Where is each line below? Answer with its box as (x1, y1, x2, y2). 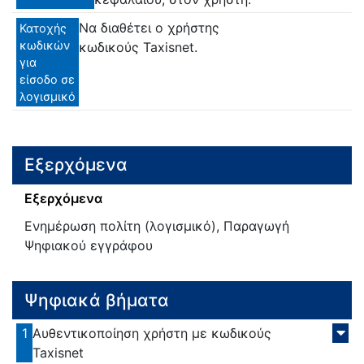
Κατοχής (19, 20, 67, 35)
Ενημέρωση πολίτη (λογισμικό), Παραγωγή (24, 218, 289, 235)
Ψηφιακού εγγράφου (24, 237, 153, 254)
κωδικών (19, 37, 70, 52)
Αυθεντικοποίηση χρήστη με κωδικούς (32, 325, 272, 342)
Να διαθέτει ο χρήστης (79, 19, 219, 36)
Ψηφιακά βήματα (24, 289, 169, 310)
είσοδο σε (19, 71, 75, 86)
